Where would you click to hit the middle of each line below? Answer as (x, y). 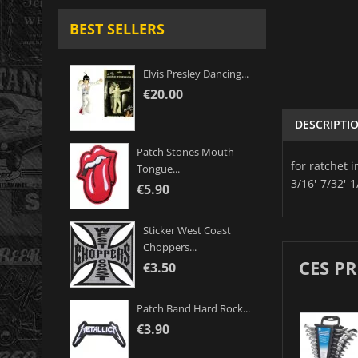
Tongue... (158, 169)
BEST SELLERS (117, 29)
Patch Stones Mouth (185, 152)
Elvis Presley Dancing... (196, 74)
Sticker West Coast (187, 231)
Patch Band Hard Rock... (193, 309)
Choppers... (170, 247)
